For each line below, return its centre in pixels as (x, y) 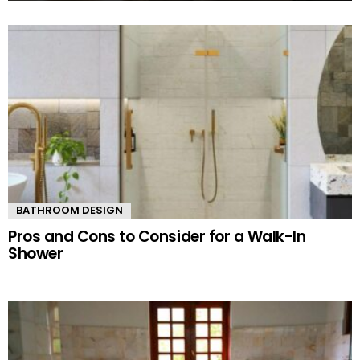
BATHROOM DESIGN (70, 211)
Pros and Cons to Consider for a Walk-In (157, 237)
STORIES (37, 49)
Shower (36, 254)
